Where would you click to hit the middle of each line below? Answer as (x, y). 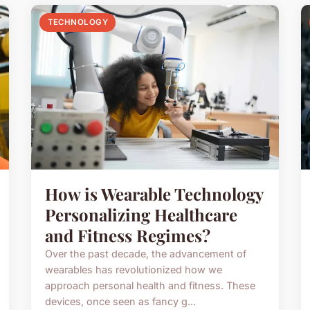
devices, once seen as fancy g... (121, 302)
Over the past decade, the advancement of (146, 254)
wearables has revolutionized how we (134, 270)
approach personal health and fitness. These (151, 286)
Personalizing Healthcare (142, 215)
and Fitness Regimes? (128, 236)
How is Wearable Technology (154, 194)
